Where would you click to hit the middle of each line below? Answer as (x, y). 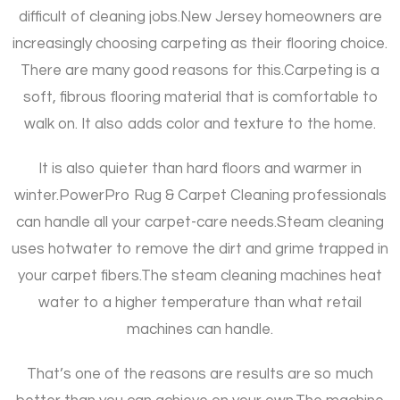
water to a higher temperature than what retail (200, 303)
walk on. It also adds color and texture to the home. (200, 125)
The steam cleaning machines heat (262, 276)
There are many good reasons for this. (152, 71)
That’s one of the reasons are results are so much (200, 375)
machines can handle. (200, 330)
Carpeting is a (332, 71)
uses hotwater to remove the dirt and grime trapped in (200, 250)
